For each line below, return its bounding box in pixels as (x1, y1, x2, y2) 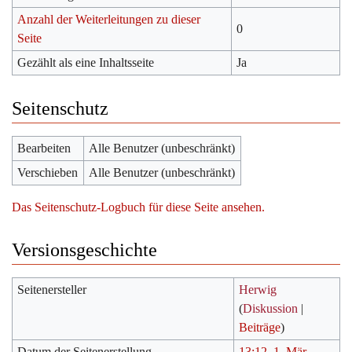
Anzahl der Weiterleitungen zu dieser (17, 12, 201, 26)
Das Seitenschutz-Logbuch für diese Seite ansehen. (12, 200, 265, 214)
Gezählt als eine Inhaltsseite (17, 55, 155, 69)
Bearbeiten (17, 141, 71, 155)
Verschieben (17, 165, 79, 179)
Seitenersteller (17, 282, 87, 296)
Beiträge (239, 320, 281, 334)
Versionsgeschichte (12, 239, 157, 260)
